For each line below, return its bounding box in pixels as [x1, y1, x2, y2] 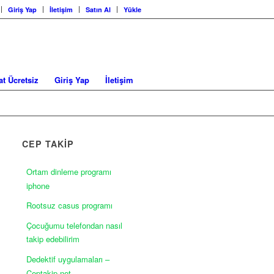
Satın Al [86, 5, 111, 14]
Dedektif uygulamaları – [26, 253, 110, 265]
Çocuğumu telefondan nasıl [26, 219, 123, 231]
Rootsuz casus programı [26, 199, 113, 211]
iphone [26, 179, 50, 191]
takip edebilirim [26, 232, 80, 245]
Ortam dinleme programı [26, 165, 112, 177]
